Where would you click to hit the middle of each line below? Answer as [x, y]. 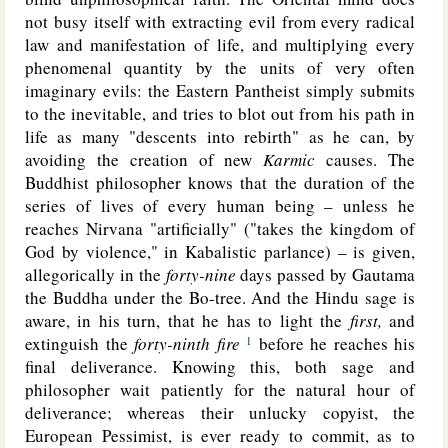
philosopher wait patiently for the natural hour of [220, 389]
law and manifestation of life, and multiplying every [220, 44]
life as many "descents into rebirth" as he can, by [220, 136]
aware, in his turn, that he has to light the [187, 320]
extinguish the [79, 343]
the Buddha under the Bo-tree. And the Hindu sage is [220, 297]
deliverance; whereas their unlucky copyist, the [220, 412]
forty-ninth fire [187, 343]
